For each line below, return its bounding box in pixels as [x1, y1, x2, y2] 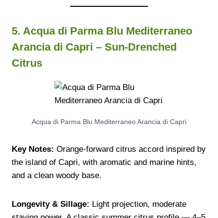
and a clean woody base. [12, 170, 102, 180]
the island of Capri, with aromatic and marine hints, [12, 157, 197, 167]
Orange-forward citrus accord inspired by [54, 144, 206, 154]
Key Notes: [12, 144, 54, 154]
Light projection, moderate [90, 199, 186, 209]
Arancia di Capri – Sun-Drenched [12, 40, 177, 53]
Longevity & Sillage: [12, 199, 90, 209]
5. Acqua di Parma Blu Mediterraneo [12, 24, 192, 37]
